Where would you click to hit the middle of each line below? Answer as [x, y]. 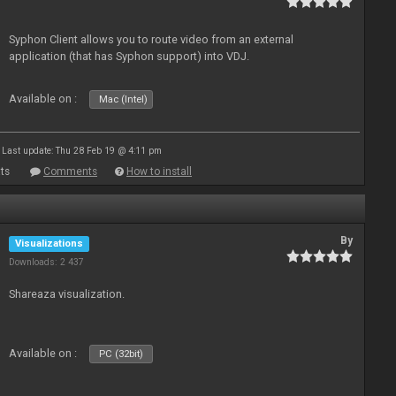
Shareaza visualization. [67, 294]
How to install [159, 171]
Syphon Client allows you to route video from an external [152, 39]
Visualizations [49, 244]
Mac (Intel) [124, 99]
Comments [70, 171]
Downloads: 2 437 [47, 262]
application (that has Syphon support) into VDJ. [129, 56]
